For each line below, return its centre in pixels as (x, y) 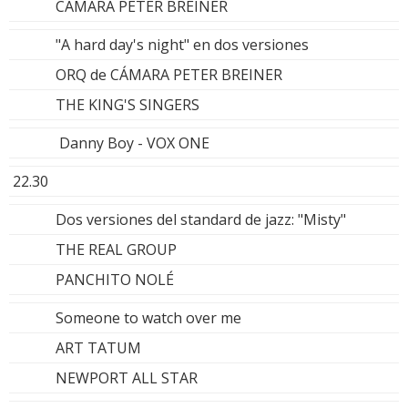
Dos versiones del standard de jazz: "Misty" (201, 219)
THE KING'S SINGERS (127, 104)
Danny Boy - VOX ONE (133, 143)
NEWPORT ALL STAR (127, 377)
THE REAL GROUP (116, 249)
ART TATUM (98, 347)
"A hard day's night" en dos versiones (182, 44)
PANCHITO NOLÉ (115, 279)
